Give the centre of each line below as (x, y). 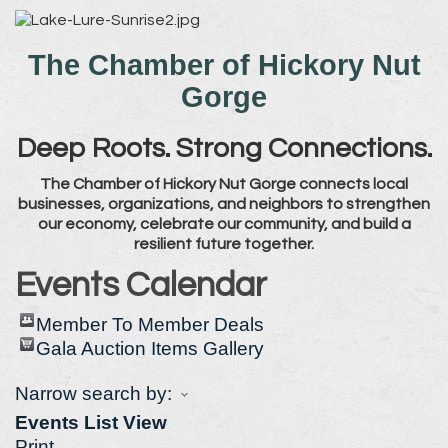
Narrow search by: (93, 393)
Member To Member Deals (150, 324)
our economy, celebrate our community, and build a (224, 224)
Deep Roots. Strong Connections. (224, 148)
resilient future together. (224, 244)
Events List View (91, 422)
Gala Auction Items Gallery (150, 348)
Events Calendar (141, 285)
